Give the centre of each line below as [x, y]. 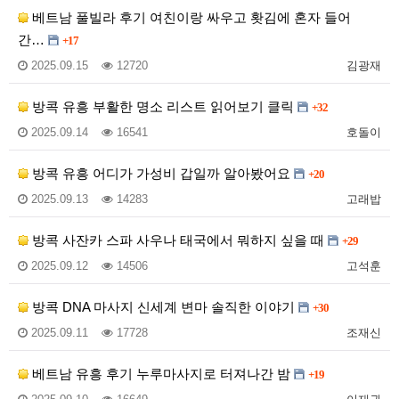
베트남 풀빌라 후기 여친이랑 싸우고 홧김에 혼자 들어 [190, 18]
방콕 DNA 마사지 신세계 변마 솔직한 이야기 [163, 307]
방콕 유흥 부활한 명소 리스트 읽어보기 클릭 [163, 107]
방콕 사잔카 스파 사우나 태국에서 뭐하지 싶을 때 [178, 240]
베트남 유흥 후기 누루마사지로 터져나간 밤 [161, 374]
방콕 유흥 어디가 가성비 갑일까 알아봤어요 [161, 174]
